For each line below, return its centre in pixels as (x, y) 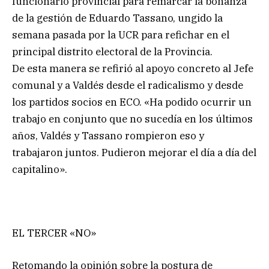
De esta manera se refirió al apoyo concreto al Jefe (133, 69)
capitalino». (40, 170)
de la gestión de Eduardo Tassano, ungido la (117, 18)
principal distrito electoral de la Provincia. (112, 52)
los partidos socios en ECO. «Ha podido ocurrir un (132, 102)
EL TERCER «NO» (54, 233)
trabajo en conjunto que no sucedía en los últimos (132, 119)
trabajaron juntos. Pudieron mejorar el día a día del (134, 153)
